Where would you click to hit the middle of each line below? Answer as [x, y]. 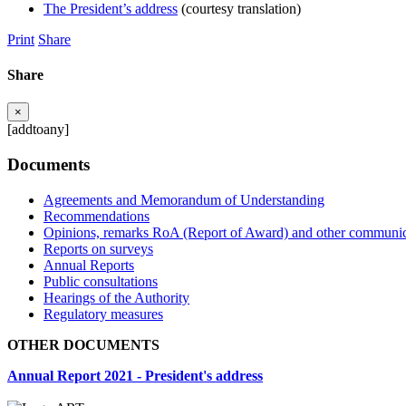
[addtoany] [38, 130]
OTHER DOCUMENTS [83, 344]
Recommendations [97, 216]
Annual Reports [89, 265]
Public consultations [101, 281]
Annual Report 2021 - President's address [135, 375]
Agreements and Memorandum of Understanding [184, 199]
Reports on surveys [98, 248]
